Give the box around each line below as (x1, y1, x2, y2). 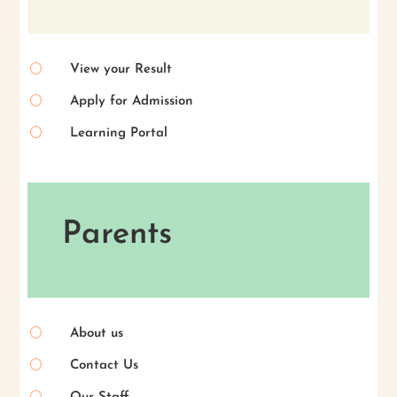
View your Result (69, 62, 172, 76)
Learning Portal (69, 126, 167, 140)
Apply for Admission (69, 94, 193, 108)
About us (69, 326, 123, 340)
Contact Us (69, 358, 138, 372)
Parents (61, 219, 172, 252)
